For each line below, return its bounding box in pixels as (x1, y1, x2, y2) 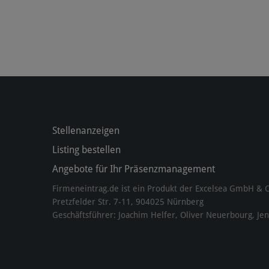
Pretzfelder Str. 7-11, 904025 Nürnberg (52, 197, 204, 207)
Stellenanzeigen (52, 125, 119, 136)
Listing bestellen (52, 144, 121, 156)
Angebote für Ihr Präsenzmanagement (52, 163, 215, 175)
